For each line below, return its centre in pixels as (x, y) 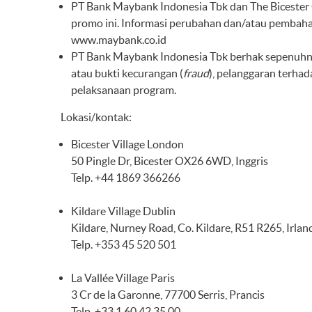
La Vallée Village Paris (123, 278)
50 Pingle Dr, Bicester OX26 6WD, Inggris (170, 161)
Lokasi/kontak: (96, 117)
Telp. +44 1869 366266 (126, 178)
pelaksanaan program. (124, 90)
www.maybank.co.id (119, 40)
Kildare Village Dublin (123, 211)
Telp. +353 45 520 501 (124, 244)
